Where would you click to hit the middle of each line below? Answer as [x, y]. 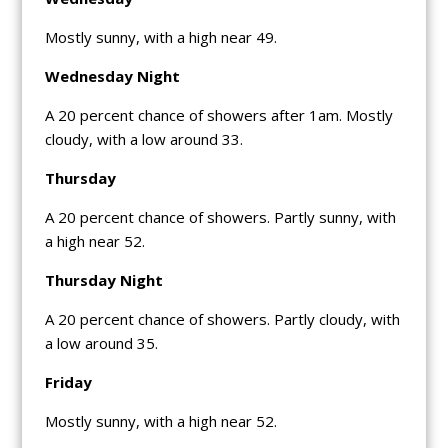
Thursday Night [103, 279]
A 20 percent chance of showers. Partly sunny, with [220, 216]
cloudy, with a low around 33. [143, 138]
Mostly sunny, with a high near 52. [160, 420]
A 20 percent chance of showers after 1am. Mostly [218, 114]
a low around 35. [101, 342]
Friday [68, 381]
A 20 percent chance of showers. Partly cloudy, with [222, 318]
